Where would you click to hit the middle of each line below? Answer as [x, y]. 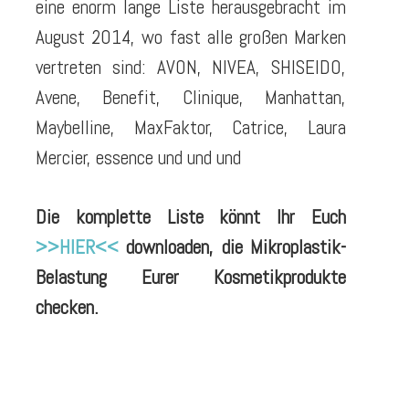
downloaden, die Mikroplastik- [232, 246]
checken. [67, 307]
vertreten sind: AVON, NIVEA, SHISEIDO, [191, 68]
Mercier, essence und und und [138, 158]
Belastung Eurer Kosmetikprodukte [191, 277]
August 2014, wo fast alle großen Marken [191, 37]
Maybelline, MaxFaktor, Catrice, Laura [191, 128]
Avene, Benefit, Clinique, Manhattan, [191, 98]
